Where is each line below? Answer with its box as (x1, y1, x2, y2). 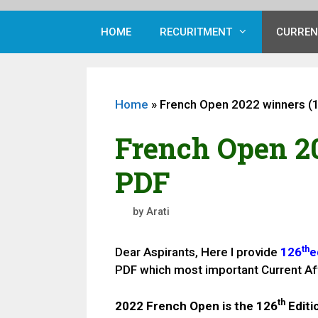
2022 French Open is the (115, 298, 256, 313)
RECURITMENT (160, 25, 232, 38)
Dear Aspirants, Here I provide (115, 245, 280, 260)
